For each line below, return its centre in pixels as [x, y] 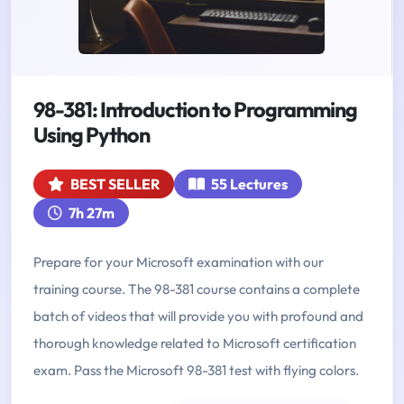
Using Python [92, 135]
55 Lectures [248, 184]
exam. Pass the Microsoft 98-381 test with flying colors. [196, 371]
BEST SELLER [114, 184]
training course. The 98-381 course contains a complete [197, 289]
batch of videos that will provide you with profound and [198, 317]
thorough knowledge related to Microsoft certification [195, 344]
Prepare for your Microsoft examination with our [179, 262]
